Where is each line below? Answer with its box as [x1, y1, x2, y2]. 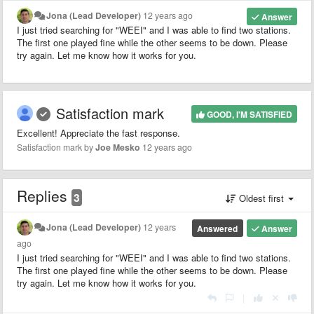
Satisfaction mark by [17, 140, 95, 153]
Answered [197, 221, 238, 235]
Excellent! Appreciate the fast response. [17, 125, 180, 139]
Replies [17, 184, 71, 206]
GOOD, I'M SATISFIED [204, 107, 292, 121]
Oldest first [236, 191, 287, 205]
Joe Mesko [95, 140, 140, 153]
